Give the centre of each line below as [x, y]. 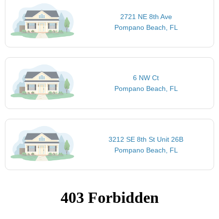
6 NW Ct [146, 78]
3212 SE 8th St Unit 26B [146, 139]
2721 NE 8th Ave [146, 16]
